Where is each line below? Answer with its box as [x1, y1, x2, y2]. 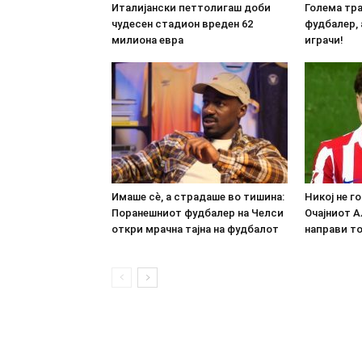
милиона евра [112, 33, 183, 46]
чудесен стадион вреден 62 [112, 17, 253, 30]
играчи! [305, 33, 343, 46]
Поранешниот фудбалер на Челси [112, 206, 284, 219]
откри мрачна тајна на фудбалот [112, 222, 279, 235]
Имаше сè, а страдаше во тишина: [112, 190, 284, 203]
